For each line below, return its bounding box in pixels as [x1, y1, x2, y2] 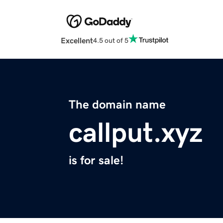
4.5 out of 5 [93, 36, 128, 44]
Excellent [61, 36, 93, 45]
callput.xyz [69, 118, 203, 147]
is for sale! [69, 154, 123, 167]
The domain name [69, 99, 166, 111]
